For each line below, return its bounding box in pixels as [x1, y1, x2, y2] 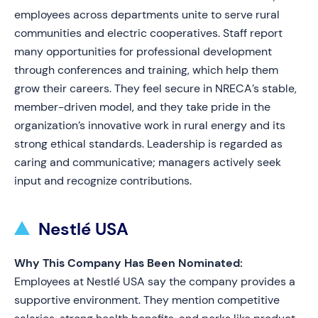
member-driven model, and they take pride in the [14, 99, 270, 114]
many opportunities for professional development [14, 44, 272, 59]
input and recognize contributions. [14, 173, 192, 188]
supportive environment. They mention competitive [14, 292, 280, 307]
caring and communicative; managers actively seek [14, 155, 281, 170]
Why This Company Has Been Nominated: [14, 256, 243, 270]
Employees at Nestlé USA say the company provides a [14, 274, 295, 289]
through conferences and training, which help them [14, 62, 278, 77]
